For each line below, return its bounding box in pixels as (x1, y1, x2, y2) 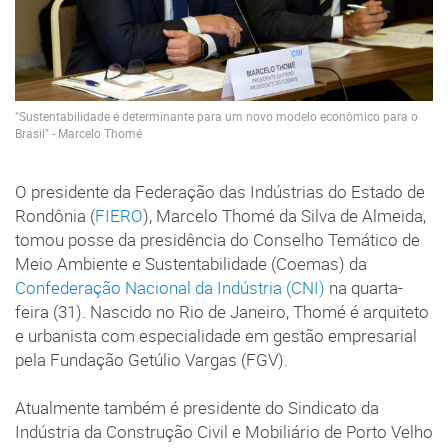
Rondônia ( (15, 204, 95, 227)
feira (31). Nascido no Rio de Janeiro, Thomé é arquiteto (15, 300, 429, 323)
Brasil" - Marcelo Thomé (15, 126, 142, 142)
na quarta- (329, 276, 403, 299)
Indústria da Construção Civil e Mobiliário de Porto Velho (15, 420, 433, 443)
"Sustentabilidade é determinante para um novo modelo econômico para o (15, 109, 418, 125)
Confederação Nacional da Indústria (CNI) (15, 276, 329, 299)
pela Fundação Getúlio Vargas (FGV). (15, 348, 288, 371)
